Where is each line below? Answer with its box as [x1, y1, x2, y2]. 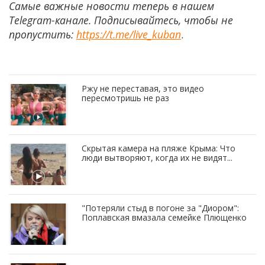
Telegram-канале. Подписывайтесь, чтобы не [9, 13, 233, 28]
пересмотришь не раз [82, 92, 169, 104]
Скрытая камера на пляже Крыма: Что [82, 143, 235, 154]
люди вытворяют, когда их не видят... [82, 152, 232, 164]
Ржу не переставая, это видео [82, 83, 204, 95]
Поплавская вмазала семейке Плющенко [82, 212, 247, 224]
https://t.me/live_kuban [76, 27, 181, 42]
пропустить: [9, 27, 76, 42]
